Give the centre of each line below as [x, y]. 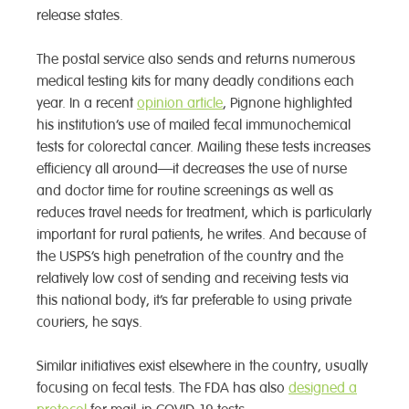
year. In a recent [87, 104]
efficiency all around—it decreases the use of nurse [192, 169]
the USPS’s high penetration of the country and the [190, 257]
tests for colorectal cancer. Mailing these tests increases [204, 147]
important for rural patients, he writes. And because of [201, 235]
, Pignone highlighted [288, 104]
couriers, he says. [91, 323]
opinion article [180, 104]
